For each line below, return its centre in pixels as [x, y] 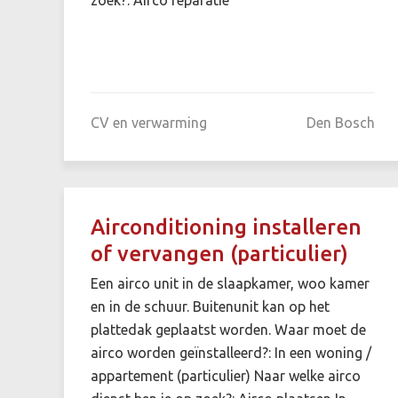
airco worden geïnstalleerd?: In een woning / [231, 352]
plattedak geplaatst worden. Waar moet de [228, 329]
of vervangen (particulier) [219, 253]
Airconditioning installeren [226, 227]
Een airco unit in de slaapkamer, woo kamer [230, 283]
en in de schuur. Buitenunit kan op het [210, 306]
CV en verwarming [149, 122]
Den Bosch [340, 122]
